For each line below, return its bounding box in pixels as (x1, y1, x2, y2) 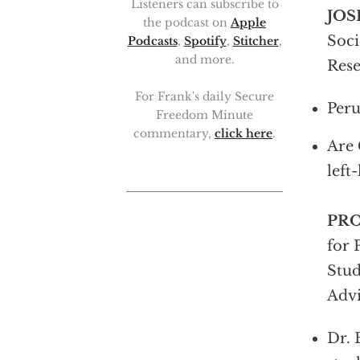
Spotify (183, 34, 227, 49)
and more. (174, 52, 235, 67)
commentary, (133, 126, 215, 141)
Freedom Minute (156, 108, 253, 123)
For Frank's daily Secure (135, 89, 274, 104)
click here (215, 126, 272, 141)
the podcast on (143, 15, 231, 31)
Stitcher (232, 34, 279, 49)
